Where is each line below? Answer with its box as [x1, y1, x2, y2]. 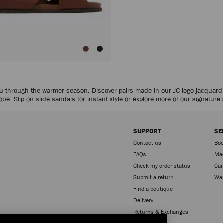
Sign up [1, 168, 8, 177]
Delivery [133, 196, 153, 204]
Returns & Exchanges [133, 207, 188, 216]
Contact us [133, 138, 161, 147]
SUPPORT [133, 126, 161, 135]
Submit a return [133, 173, 174, 181]
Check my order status [133, 161, 190, 170]
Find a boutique [133, 184, 173, 193]
